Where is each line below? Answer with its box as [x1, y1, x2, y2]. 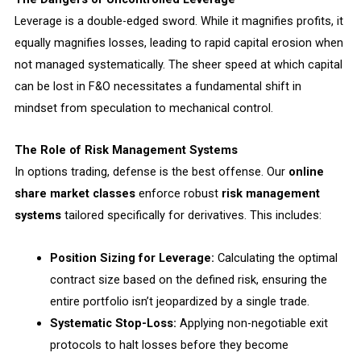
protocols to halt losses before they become [49, 337, 288, 352]
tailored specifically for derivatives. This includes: [60, 208, 322, 223]
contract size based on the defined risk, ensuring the [49, 272, 327, 287]
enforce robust [135, 186, 222, 201]
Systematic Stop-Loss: [49, 315, 176, 330]
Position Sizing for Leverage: [49, 250, 214, 265]
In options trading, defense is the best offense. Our [14, 164, 288, 180]
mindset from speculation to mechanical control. [14, 100, 273, 115]
